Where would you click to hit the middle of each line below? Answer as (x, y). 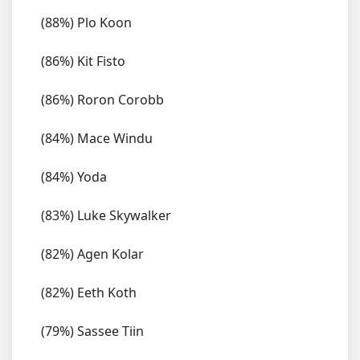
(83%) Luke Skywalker (106, 215)
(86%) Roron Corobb (102, 100)
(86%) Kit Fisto (83, 61)
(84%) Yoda (74, 177)
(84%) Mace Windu (97, 138)
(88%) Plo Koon (86, 22)
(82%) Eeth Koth (89, 292)
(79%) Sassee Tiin (92, 331)
